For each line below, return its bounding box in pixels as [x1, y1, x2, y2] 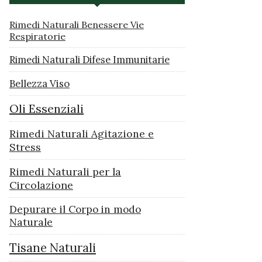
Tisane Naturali [9, 240, 96, 256]
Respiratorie [9, 30, 65, 43]
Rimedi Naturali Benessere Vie [9, 19, 144, 31]
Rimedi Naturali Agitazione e [9, 127, 154, 141]
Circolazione [9, 178, 73, 192]
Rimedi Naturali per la [9, 165, 121, 179]
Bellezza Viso [9, 77, 70, 91]
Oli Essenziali [9, 101, 84, 116]
